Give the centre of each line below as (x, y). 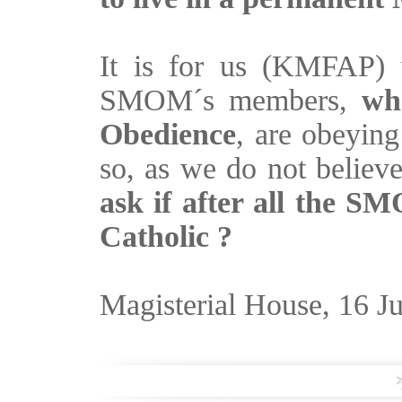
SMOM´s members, (231, 100)
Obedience (168, 134)
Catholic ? (170, 236)
